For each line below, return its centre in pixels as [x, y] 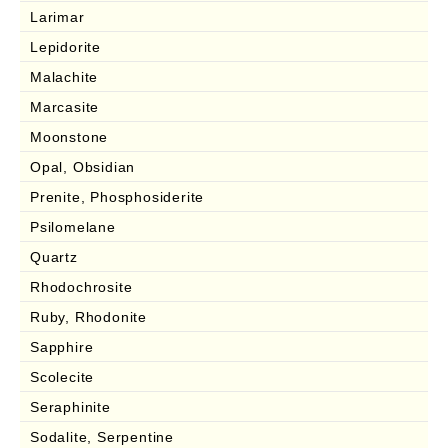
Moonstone [69, 136]
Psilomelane [73, 226]
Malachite [64, 76]
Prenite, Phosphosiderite [117, 196]
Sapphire [62, 346]
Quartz [54, 256]
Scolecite [62, 376]
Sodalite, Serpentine [102, 436]
